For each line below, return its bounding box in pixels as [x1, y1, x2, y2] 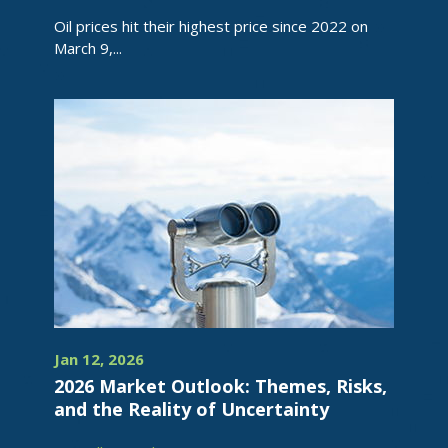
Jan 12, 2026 [54, 349, 144, 369]
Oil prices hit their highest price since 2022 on [54, 16, 368, 36]
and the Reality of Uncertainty [54, 397, 329, 421]
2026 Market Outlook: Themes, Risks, [54, 374, 387, 398]
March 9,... [54, 38, 122, 58]
